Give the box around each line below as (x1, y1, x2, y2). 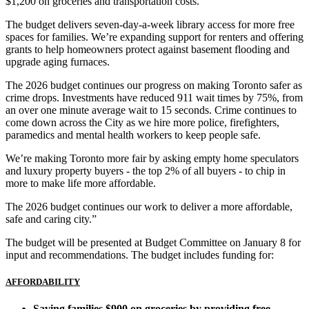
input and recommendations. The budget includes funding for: (6, 248, 274, 261)
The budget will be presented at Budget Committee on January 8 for (6, 236, 301, 248)
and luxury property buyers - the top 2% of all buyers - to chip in (6, 164, 286, 177)
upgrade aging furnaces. (6, 55, 110, 68)
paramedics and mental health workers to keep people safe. (6, 128, 261, 141)
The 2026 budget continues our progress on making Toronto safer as (6, 79, 302, 91)
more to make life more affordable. (6, 177, 156, 189)
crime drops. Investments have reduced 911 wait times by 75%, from (6, 91, 303, 103)
